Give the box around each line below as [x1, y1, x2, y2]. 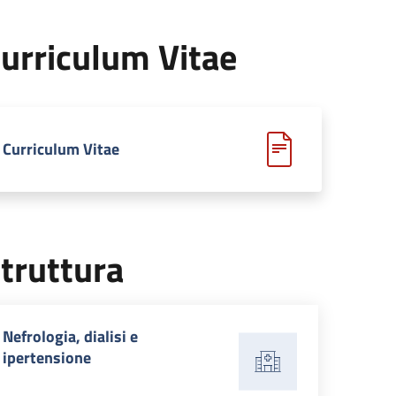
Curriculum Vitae [3, 137, 119, 161]
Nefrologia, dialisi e [3, 324, 138, 348]
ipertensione [3, 346, 91, 369]
